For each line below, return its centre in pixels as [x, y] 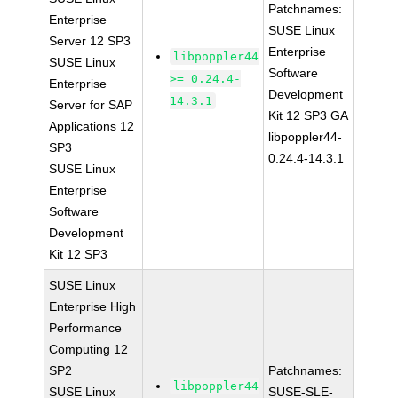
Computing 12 [89, 349]
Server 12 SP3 [90, 41]
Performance [86, 328]
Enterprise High [93, 306]
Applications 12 [92, 126]
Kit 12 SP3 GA [309, 115]
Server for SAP [91, 105]
